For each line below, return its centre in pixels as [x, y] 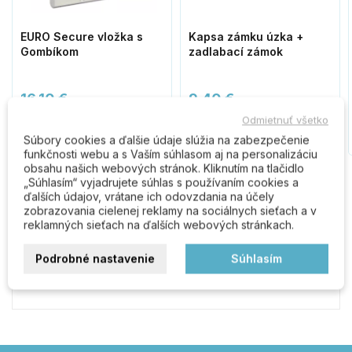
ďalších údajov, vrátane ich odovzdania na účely [149, 196]
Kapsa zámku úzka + [246, 36]
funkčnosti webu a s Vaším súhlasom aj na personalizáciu [170, 154]
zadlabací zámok [236, 51]
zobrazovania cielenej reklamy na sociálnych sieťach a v [170, 211]
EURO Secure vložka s [82, 36]
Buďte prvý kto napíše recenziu [188, 270]
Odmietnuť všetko [285, 120]
